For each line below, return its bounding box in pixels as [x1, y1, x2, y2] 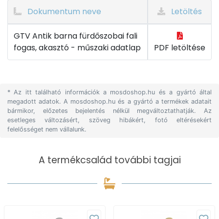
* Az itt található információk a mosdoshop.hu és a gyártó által [7, 88, 212, 96]
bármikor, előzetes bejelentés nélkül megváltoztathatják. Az [7, 107, 212, 114]
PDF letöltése [154, 42, 205, 53]
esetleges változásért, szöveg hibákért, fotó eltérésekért [7, 116, 212, 124]
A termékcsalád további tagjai [38, 153, 181, 167]
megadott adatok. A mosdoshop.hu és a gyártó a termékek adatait [7, 98, 212, 105]
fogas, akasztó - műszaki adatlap [14, 42, 141, 53]
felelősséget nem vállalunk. [7, 126, 87, 133]
